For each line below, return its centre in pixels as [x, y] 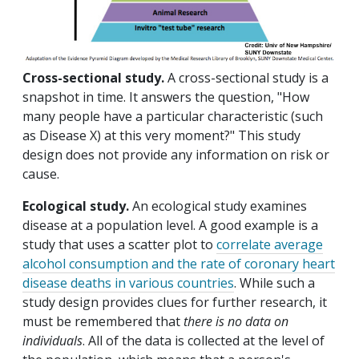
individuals [52, 341]
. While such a [274, 283]
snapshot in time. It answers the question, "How [166, 97]
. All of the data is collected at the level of [204, 341]
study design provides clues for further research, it [175, 303]
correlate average [270, 245]
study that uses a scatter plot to [119, 245]
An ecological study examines [218, 206]
